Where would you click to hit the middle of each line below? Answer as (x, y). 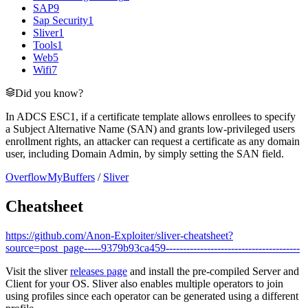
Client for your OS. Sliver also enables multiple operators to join (144, 283)
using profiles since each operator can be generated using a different (152, 296)
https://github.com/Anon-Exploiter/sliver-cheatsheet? (119, 235)
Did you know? (49, 93)
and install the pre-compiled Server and (213, 271)
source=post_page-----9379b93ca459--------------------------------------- (153, 247)
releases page (99, 271)
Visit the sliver (38, 271)
